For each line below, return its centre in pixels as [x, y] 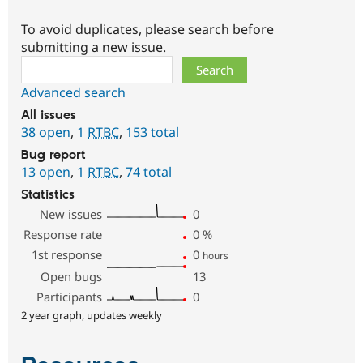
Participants [70, 297]
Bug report [53, 156]
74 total [149, 172]
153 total [152, 132]
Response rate [63, 235]
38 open [46, 132]
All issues [49, 116]
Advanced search [73, 93]
